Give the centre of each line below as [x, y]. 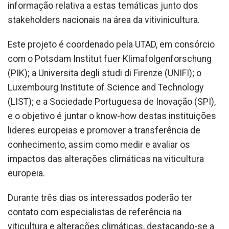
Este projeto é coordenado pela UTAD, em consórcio [111, 44]
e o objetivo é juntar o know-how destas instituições [112, 116]
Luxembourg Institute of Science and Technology [106, 87]
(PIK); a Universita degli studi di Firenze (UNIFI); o [105, 73]
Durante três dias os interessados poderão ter [100, 198]
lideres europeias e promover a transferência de [104, 130]
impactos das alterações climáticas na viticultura [106, 159]
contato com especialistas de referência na [95, 212]
